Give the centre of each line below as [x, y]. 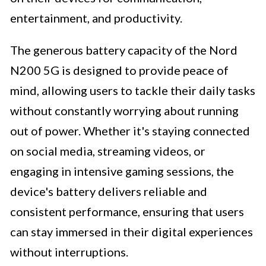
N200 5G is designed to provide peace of [119, 70]
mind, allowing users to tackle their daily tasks [133, 91]
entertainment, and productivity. [96, 18]
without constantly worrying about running [124, 111]
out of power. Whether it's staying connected [130, 131]
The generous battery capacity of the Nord [124, 50]
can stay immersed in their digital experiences [132, 232]
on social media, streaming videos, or [108, 151]
